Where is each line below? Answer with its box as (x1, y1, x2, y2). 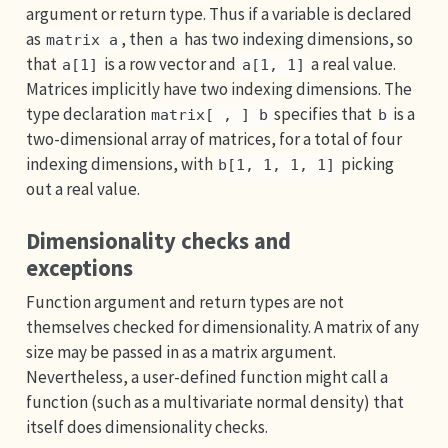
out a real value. (25, 178, 140, 200)
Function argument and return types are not (25, 291, 344, 313)
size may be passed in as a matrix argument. (25, 341, 336, 363)
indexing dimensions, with (25, 153, 216, 175)
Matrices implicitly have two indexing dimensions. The (25, 78, 412, 100)
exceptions (25, 253, 133, 282)
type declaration (25, 103, 149, 125)
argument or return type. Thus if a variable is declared (25, 3, 412, 25)
